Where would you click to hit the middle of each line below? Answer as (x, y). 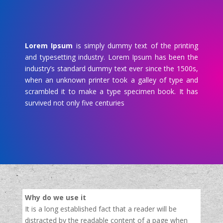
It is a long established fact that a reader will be (101, 209)
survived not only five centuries (75, 103)
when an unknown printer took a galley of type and (111, 80)
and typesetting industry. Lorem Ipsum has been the (111, 57)
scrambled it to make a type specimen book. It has (111, 91)
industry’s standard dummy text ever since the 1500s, (111, 68)
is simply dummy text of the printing (135, 46)
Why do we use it (55, 197)
